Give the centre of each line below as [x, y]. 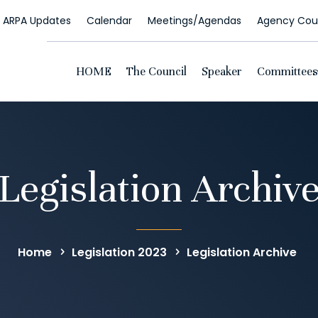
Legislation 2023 [119, 252]
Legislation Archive [241, 252]
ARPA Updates [37, 21]
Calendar [109, 21]
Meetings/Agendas [194, 21]
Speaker [221, 72]
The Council [156, 72]
